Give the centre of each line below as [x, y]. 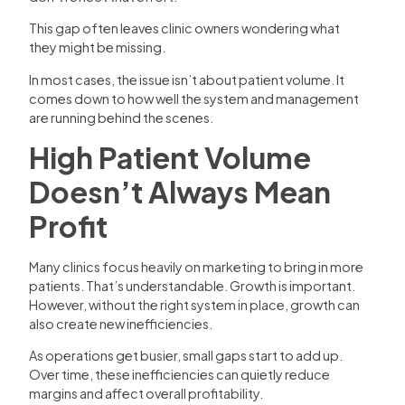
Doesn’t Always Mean [180, 191]
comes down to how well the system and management [194, 98]
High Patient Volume [170, 157]
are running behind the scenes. [121, 117]
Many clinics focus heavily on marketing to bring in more [196, 266]
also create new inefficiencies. [121, 323]
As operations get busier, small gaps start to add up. [186, 356]
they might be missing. [97, 47]
